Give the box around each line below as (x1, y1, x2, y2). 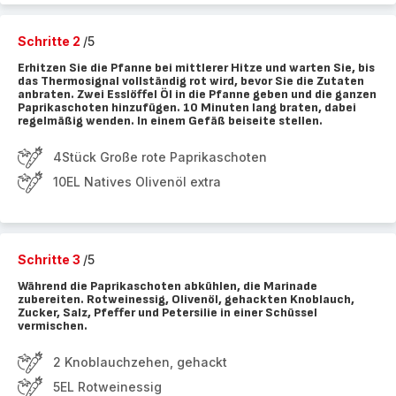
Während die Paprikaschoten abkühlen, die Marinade (18, 278, 317, 293)
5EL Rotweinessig (53, 379, 162, 394)
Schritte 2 (18, 34, 83, 49)
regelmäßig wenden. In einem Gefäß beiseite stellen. (18, 113, 323, 128)
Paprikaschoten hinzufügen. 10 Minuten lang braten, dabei (18, 100, 356, 115)
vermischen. (18, 318, 88, 333)
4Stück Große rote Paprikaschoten (53, 149, 267, 164)
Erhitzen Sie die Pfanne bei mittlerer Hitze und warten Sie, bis (18, 60, 375, 75)
